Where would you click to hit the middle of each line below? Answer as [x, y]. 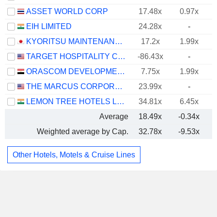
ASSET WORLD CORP [67, 11]
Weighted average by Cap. [83, 132]
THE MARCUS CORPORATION [119, 86]
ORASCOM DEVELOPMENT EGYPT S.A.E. [121, 71]
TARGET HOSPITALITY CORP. [122, 56]
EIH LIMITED [49, 26]
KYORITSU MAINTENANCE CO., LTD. [119, 41]
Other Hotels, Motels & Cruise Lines [74, 155]
